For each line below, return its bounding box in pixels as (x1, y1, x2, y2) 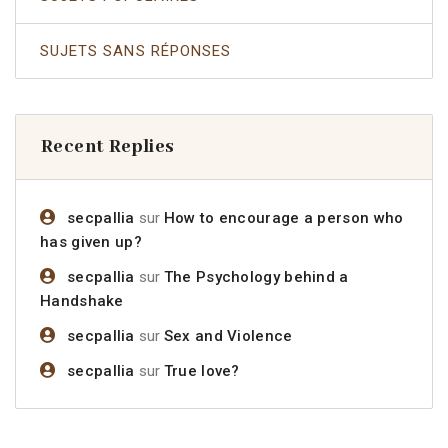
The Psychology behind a (163, 268, 349, 286)
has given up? (40, 233, 142, 251)
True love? (163, 362, 240, 380)
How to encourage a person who (163, 209, 404, 227)
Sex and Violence (163, 327, 293, 345)
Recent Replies (41, 135, 175, 159)
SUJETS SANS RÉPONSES (40, 42, 231, 60)
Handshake (40, 292, 124, 310)
